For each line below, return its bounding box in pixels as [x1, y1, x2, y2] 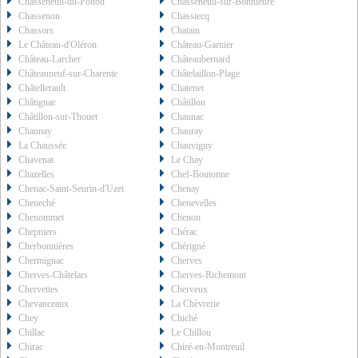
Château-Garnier [171, 39, 234, 51]
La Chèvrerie [171, 298, 221, 310]
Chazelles [18, 169, 54, 181]
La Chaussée [18, 140, 66, 152]
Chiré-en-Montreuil [171, 341, 245, 353]
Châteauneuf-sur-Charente [18, 68, 117, 80]
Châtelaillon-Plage [171, 68, 241, 80]
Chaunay [18, 125, 52, 137]
